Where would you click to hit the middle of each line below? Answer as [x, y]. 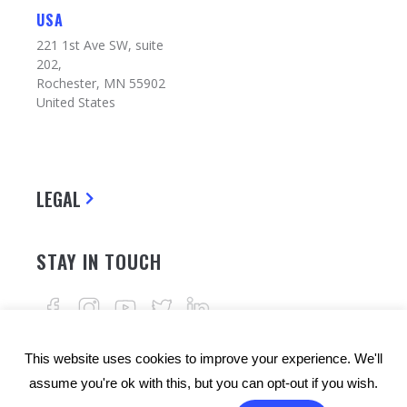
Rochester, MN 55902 [101, 83]
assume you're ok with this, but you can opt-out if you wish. [203, 383]
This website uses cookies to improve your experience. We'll [203, 358]
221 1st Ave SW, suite [100, 45]
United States [76, 102]
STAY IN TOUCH [99, 261]
